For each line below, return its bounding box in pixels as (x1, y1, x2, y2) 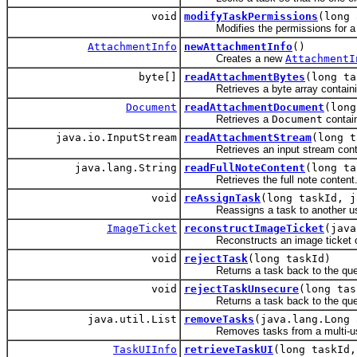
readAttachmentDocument (184, 101, 324, 114)
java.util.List (81, 313, 177, 326)
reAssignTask (184, 192, 261, 205)
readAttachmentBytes (184, 71, 305, 84)
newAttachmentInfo (184, 41, 292, 53)
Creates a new (184, 53, 285, 65)
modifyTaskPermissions (184, 10, 318, 23)
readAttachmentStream (184, 131, 312, 144)
